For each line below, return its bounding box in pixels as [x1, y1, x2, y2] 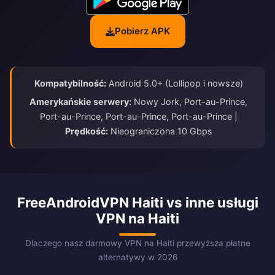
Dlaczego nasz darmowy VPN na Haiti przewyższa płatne [25, 238, 250, 249]
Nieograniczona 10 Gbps [107, 126, 212, 137]
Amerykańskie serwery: [29, 96, 131, 107]
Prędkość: [64, 126, 108, 137]
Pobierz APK [114, 25, 170, 37]
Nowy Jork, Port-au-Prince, [131, 96, 247, 107]
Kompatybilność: [34, 78, 106, 89]
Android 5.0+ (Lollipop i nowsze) [106, 78, 243, 89]
